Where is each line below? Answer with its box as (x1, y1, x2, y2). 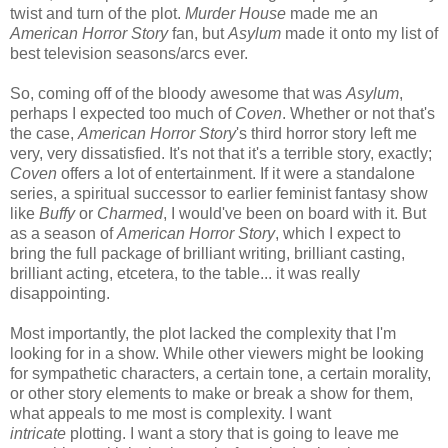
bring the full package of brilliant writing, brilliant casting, (10, 244, 405, 262)
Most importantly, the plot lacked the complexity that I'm (10, 324, 396, 342)
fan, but (168, 24, 228, 42)
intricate (10, 424, 66, 442)
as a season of (10, 224, 117, 242)
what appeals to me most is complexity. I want (10, 404, 331, 422)
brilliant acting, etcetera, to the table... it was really (10, 264, 360, 282)
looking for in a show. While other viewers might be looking (10, 344, 424, 362)
